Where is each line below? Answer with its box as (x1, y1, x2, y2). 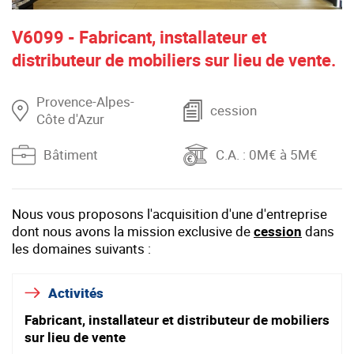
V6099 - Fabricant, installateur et (12, 25, 266, 49)
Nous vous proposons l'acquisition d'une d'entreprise (12, 205, 327, 224)
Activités (48, 284, 104, 303)
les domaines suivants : (12, 239, 151, 258)
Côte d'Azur (36, 110, 104, 129)
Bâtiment (43, 145, 98, 164)
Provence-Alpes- (36, 92, 134, 111)
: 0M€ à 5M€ (239, 145, 318, 164)
